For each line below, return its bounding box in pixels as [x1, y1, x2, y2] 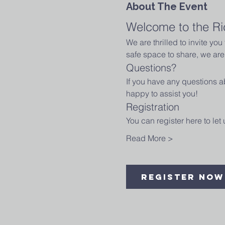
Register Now [141, 172, 224, 182]
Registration [126, 100, 179, 113]
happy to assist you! [126, 88, 198, 98]
